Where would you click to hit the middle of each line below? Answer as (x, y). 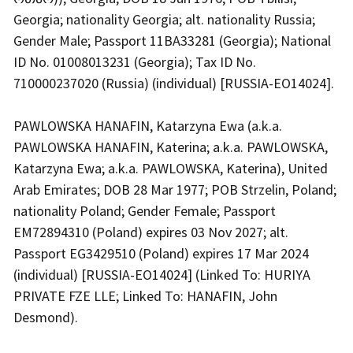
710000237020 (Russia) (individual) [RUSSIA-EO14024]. (175, 83)
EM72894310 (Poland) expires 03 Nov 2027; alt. (151, 232)
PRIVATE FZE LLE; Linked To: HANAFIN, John (145, 295)
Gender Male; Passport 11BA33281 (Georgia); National (172, 40)
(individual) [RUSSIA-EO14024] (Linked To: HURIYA (162, 274)
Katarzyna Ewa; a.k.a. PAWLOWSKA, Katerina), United (171, 168)
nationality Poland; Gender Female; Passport (145, 210)
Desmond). (47, 317)
